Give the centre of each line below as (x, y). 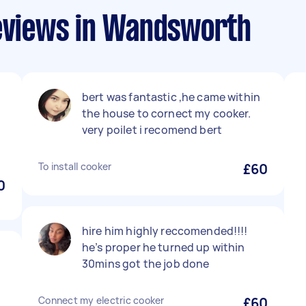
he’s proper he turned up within (164, 247)
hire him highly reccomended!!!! (165, 231)
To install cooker (75, 166)
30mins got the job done (146, 264)
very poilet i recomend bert (152, 130)
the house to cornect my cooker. (167, 113)
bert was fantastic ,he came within (171, 97)
